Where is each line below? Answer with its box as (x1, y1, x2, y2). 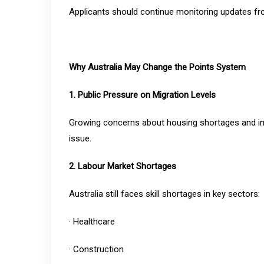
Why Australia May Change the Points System (69, 62, 246, 72)
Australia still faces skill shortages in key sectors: (69, 189, 260, 199)
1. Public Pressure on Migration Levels (69, 90, 216, 100)
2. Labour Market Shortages (69, 161, 176, 171)
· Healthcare (69, 216, 115, 227)
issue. (69, 133, 91, 144)
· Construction (69, 244, 124, 255)
